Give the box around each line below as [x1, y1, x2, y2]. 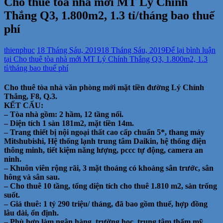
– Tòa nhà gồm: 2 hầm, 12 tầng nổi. [4, 110, 123, 119]
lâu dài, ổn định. [4, 209, 59, 218]
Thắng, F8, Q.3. [4, 92, 57, 101]
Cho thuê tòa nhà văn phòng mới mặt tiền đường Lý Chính [4, 83, 204, 92]
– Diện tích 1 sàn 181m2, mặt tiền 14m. [4, 119, 134, 128]
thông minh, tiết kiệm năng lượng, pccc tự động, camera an [4, 146, 203, 155]
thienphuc [4, 45, 35, 54]
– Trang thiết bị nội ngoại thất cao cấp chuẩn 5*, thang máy [4, 128, 205, 137]
